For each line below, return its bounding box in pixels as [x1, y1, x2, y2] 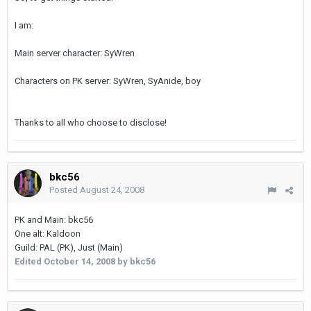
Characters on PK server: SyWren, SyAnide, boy [15, 76, 201, 86]
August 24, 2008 [80, 185, 144, 195]
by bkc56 [115, 256, 155, 267]
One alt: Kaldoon [15, 228, 81, 239]
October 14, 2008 [44, 256, 115, 267]
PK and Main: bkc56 [15, 215, 93, 225]
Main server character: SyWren [15, 48, 135, 58]
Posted [49, 185, 80, 195]
